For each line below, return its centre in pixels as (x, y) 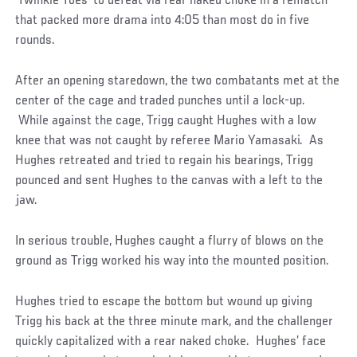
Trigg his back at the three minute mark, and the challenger (175, 322)
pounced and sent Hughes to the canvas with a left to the (169, 180)
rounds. (35, 40)
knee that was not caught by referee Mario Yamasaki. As (170, 141)
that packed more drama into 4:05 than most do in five (163, 20)
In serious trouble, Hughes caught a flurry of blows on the (170, 241)
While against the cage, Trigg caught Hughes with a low (166, 121)
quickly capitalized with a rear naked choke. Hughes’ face (171, 341)
